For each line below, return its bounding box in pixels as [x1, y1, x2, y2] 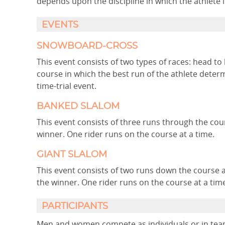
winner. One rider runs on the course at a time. [37, 129, 214, 140]
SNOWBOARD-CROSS [37, 42, 138, 51]
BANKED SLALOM [37, 102, 120, 111]
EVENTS [42, 21, 78, 30]
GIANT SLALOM [37, 150, 107, 159]
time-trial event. [37, 80, 96, 91]
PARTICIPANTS [42, 202, 108, 211]
